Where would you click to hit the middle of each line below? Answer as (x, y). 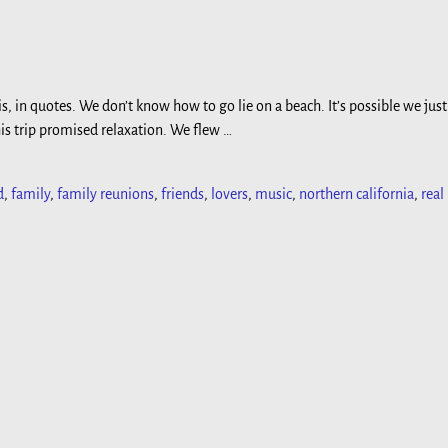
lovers (229, 194)
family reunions (105, 194)
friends (182, 194)
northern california (356, 194)
